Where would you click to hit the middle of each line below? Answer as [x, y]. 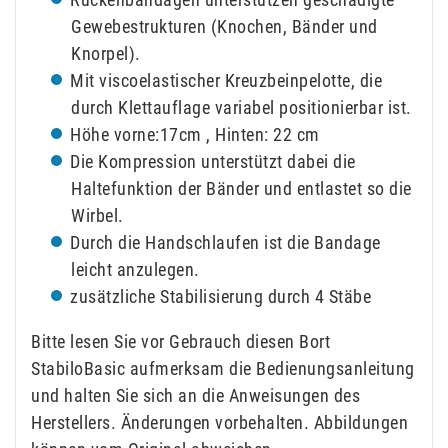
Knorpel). [106, 54]
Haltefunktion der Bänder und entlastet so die [241, 189]
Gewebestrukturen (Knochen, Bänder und [224, 27]
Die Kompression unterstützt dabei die [213, 162]
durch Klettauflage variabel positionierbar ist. [241, 108]
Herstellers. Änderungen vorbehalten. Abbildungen [219, 423]
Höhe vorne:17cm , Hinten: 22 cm [195, 135]
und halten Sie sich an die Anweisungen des [195, 396]
